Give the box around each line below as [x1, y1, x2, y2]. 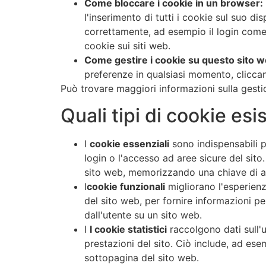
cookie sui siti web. [84, 40, 170, 52]
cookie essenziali [90, 137, 169, 150]
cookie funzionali [87, 180, 165, 192]
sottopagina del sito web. [84, 251, 199, 264]
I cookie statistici [90, 223, 167, 235]
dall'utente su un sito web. [84, 208, 202, 221]
